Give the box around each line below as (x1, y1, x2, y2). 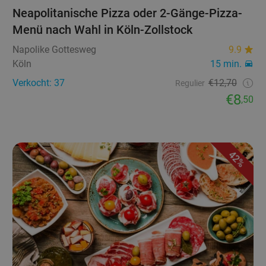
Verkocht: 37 (12, 77, 65, 88)
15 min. (210, 58, 242, 69)
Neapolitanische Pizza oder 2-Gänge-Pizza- (12, 5, 243, 20)
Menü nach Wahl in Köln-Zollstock (12, 22, 193, 37)
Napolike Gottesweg (12, 43, 97, 55)
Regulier (175, 78, 205, 88)
